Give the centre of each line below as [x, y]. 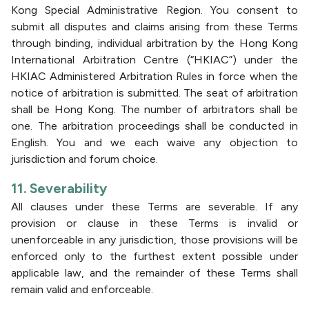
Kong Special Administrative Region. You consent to [154, 10]
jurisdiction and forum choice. [84, 159]
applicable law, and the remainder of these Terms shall [154, 273]
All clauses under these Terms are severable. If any [154, 207]
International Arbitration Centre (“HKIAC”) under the [154, 60]
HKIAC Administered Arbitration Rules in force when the [154, 76]
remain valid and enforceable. [82, 289]
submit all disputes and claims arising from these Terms [154, 27]
